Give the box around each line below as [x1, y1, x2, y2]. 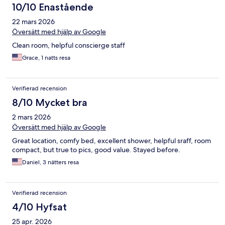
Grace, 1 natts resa [22, 54, 70, 62]
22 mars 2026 [12, 17, 55, 27]
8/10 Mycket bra [12, 96, 87, 109]
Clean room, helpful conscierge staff [12, 41, 125, 50]
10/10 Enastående [12, 1, 93, 14]
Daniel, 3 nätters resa [22, 158, 79, 167]
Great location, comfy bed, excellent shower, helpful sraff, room [12, 136, 211, 146]
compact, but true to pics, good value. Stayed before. [12, 145, 180, 155]
